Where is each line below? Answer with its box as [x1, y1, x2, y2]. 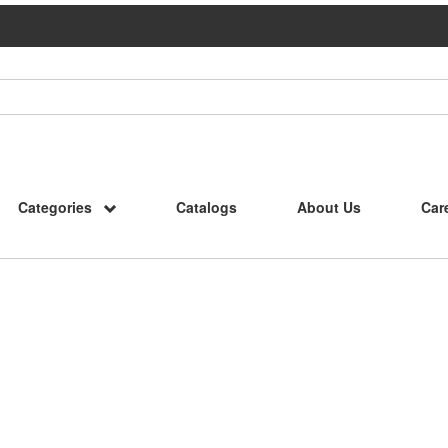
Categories [17, 197, 92, 218]
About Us [296, 197, 361, 218]
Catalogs [175, 197, 237, 218]
